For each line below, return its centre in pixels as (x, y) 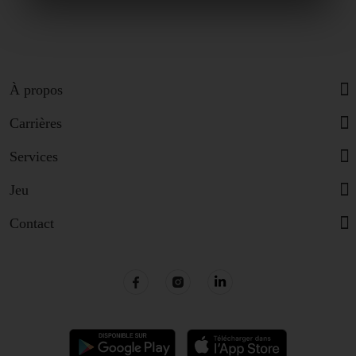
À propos (36, 90)
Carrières (36, 123)
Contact (32, 223)
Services (34, 157)
